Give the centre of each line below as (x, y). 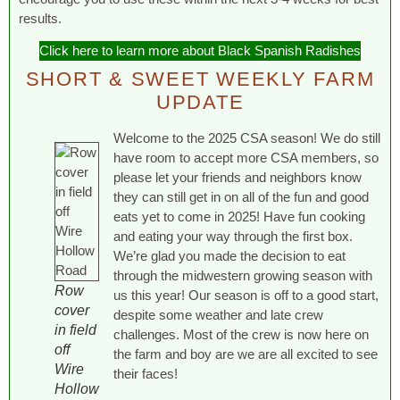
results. (40, 18)
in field (75, 330)
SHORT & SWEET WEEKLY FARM (200, 79)
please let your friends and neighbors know (237, 178)
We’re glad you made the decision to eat (229, 256)
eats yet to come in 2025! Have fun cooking (239, 217)
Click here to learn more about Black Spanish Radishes (200, 51)
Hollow (77, 389)
